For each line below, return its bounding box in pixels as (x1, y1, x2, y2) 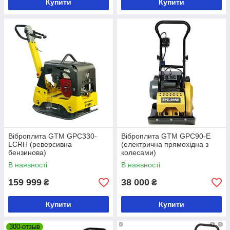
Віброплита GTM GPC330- (8, 132, 97, 140)
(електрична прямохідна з (121, 140, 208, 148)
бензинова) (8, 148, 46, 157)
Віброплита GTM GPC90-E (121, 132, 210, 140)
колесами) (121, 148, 156, 157)
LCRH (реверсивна (8, 140, 72, 148)
